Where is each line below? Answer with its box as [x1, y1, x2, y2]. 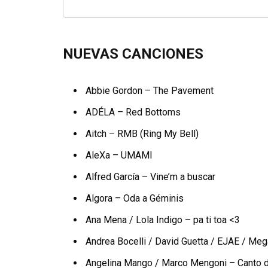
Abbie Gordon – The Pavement [86, 84, 214, 96]
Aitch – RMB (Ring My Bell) [86, 128, 199, 140]
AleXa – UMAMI [86, 150, 153, 162]
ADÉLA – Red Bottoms [86, 106, 181, 118]
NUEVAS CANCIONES [63, 45, 204, 63]
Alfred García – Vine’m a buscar [86, 171, 216, 183]
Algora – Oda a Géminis [86, 193, 184, 205]
